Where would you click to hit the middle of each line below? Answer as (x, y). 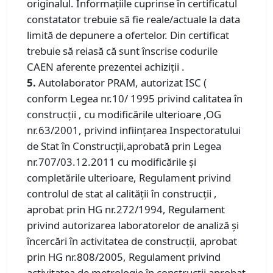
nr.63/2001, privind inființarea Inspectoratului (134, 130)
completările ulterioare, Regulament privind (129, 177)
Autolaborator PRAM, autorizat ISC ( (122, 82)
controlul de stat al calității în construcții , (122, 193)
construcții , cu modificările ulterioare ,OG (124, 114)
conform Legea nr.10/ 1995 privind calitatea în (135, 98)
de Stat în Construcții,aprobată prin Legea (124, 146)
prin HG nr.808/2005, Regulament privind (124, 257)
